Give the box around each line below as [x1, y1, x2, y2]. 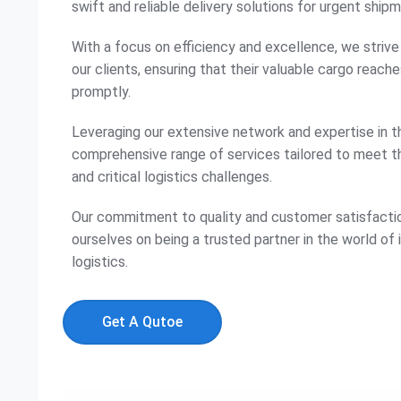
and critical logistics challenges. [72, 168, 272, 185]
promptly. [72, 83, 131, 100]
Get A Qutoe [102, 313, 183, 330]
